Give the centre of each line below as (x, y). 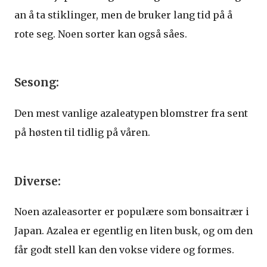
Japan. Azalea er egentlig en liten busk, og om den (133, 231)
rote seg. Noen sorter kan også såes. (101, 34)
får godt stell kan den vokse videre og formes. (124, 250)
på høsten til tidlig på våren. (82, 132)
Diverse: (38, 181)
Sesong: (37, 83)
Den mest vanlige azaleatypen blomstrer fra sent (131, 113)
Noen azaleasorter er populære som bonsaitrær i (132, 212)
